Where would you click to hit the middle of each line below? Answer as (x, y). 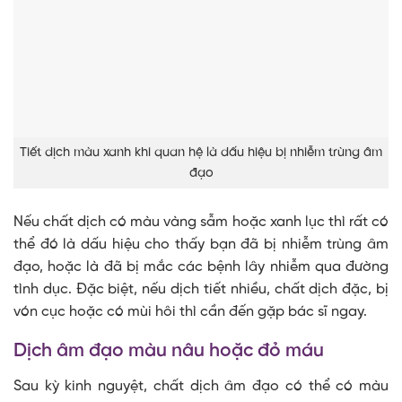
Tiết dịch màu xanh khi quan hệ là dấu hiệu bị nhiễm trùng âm (201, 152)
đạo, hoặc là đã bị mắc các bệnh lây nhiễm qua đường (201, 267)
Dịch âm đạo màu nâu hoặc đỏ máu (169, 351)
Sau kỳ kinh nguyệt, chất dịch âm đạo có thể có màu (201, 387)
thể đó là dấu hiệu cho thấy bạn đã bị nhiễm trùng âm (201, 245)
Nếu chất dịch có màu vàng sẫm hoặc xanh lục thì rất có (201, 223)
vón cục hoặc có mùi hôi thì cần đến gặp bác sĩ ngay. (190, 312)
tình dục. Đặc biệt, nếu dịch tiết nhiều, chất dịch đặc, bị (201, 290)
